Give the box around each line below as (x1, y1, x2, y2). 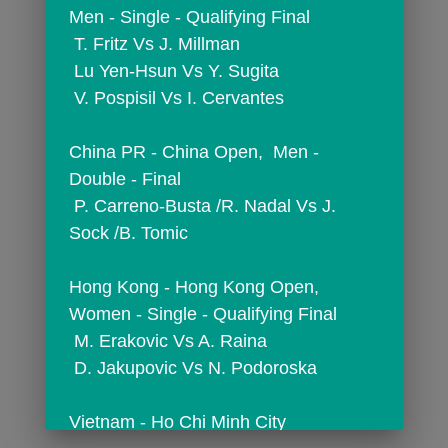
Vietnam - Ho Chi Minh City (68, 411, 286, 432)
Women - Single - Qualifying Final (68, 303, 337, 324)
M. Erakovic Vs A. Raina (73, 330, 267, 351)
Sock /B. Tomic (68, 222, 188, 243)
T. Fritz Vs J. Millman (73, 33, 240, 54)
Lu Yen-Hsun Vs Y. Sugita (73, 60, 279, 81)
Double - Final (68, 168, 181, 189)
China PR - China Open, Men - (68, 141, 319, 162)
